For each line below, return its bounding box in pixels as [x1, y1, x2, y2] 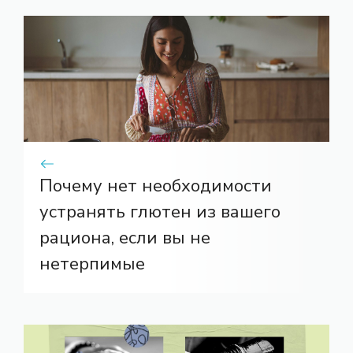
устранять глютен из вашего [39, 200, 281, 225]
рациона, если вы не [39, 226, 210, 251]
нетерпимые [39, 252, 145, 277]
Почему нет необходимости [39, 174, 272, 199]
